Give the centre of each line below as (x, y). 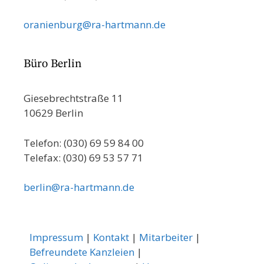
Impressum (56, 237)
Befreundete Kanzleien (82, 252)
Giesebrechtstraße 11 (73, 98)
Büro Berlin (53, 65)
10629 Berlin (53, 113)
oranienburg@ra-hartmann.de (95, 25)
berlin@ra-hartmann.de (79, 187)
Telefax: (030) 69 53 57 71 (83, 157)
